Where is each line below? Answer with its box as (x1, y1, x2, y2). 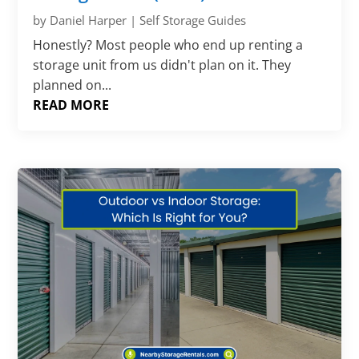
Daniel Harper (50, 12, 127, 29)
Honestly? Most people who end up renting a (33, 36, 304, 54)
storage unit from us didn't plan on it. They (33, 56, 292, 75)
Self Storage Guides (139, 12, 247, 29)
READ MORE (33, 96, 110, 115)
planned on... (33, 76, 112, 95)
